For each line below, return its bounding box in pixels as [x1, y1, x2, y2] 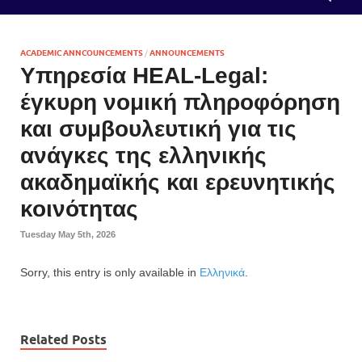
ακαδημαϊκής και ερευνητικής [20, 170, 335, 196]
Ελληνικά [200, 265, 245, 279]
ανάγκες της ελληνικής [20, 143, 267, 169]
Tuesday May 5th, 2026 [20, 229, 116, 239]
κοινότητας [20, 196, 138, 222]
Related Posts [20, 331, 107, 347]
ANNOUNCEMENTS [149, 48, 225, 57]
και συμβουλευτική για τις [20, 116, 297, 142]
